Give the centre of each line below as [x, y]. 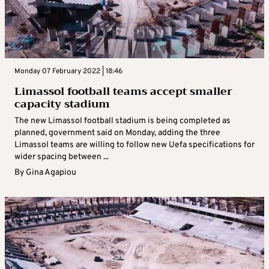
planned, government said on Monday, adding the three [117, 133]
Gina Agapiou [51, 173]
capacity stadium [62, 104]
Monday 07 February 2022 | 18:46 [68, 72]
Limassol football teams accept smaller [123, 92]
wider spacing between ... [62, 157]
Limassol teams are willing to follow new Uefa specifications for [134, 145]
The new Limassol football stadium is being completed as [122, 121]
